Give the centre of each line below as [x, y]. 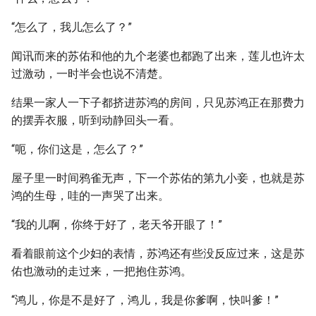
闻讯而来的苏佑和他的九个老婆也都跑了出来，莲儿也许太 [158, 56]
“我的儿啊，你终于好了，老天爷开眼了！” [117, 225]
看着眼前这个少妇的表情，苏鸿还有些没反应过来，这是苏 [158, 254]
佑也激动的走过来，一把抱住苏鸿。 [102, 271]
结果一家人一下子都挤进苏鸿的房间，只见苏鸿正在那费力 [158, 103]
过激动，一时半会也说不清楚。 [90, 74]
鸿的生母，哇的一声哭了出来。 [90, 196]
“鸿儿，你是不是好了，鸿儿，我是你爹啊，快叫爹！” [145, 300]
